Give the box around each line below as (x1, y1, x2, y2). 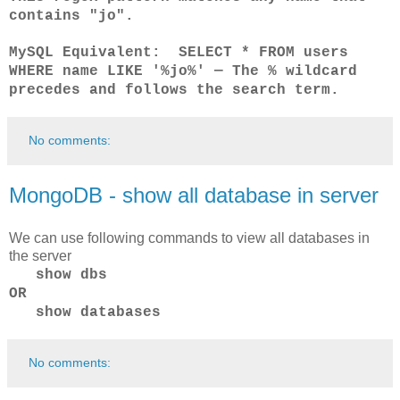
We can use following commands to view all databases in (9, 229, 370, 246)
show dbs (36, 266, 107, 283)
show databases (36, 304, 161, 321)
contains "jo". (9, 7, 134, 24)
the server (9, 247, 71, 263)
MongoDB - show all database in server (9, 182, 379, 207)
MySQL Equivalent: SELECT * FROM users (9, 44, 348, 61)
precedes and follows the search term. (9, 81, 339, 98)
